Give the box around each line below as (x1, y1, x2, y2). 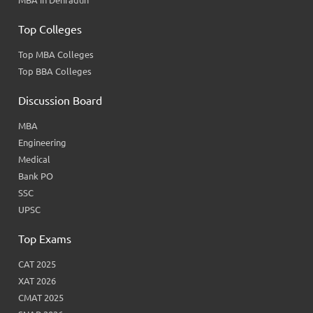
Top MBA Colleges (18, 50, 94, 60)
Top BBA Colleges (18, 66, 92, 77)
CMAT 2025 (18, 293, 64, 303)
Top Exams (18, 233, 72, 246)
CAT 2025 (18, 259, 57, 270)
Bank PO (18, 171, 54, 182)
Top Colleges (18, 23, 82, 36)
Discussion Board (18, 94, 103, 108)
